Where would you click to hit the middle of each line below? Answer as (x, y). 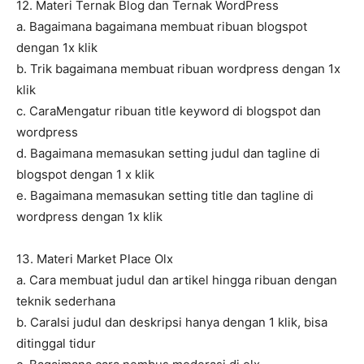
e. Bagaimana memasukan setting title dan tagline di (165, 196)
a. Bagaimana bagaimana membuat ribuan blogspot (162, 27)
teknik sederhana (66, 301)
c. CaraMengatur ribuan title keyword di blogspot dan (169, 111)
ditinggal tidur (56, 344)
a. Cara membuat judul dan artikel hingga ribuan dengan (177, 280)
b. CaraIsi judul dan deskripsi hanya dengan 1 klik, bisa (172, 323)
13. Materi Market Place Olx (95, 259)
